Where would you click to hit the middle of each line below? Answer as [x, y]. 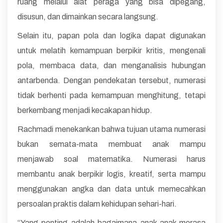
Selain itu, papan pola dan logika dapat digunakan [111, 35]
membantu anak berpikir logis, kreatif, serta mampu [111, 174]
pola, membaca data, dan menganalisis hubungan [111, 65]
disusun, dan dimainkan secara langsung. [88, 16]
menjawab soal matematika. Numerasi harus [111, 159]
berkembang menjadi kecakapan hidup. [85, 110]
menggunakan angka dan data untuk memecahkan [111, 189]
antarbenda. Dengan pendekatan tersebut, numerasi [111, 80]
